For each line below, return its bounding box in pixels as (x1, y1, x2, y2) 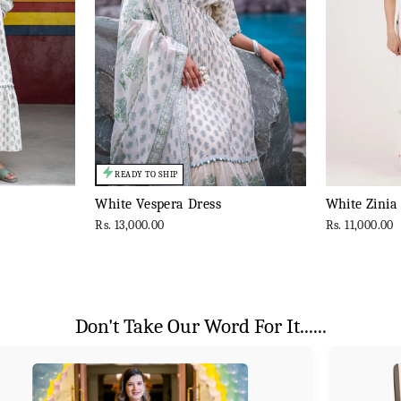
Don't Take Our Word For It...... (74, 313, 327, 338)
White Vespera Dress (95, 195, 221, 212)
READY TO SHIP (115, 168, 178, 180)
